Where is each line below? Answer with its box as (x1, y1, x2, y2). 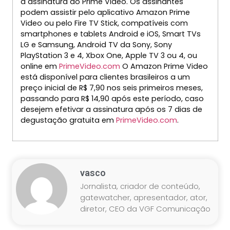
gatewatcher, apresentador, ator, (80, 192, 208, 203)
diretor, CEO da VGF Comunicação (80, 203, 211, 215)
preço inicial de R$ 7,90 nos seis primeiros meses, (20, 82, 203, 93)
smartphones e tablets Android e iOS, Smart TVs (20, 28, 201, 39)
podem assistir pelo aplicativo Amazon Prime (20, 7, 190, 17)
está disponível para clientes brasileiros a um (20, 71, 190, 82)
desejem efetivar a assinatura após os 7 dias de (20, 104, 202, 114)
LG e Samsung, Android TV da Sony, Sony (20, 39, 172, 50)
